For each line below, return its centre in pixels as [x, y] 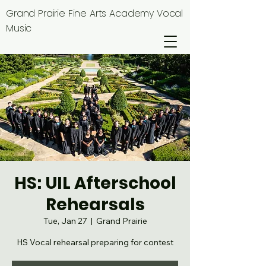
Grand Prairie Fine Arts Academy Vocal [95, 13]
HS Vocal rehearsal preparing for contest [95, 242]
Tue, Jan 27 [65, 221]
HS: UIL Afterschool [95, 183]
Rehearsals [95, 205]
